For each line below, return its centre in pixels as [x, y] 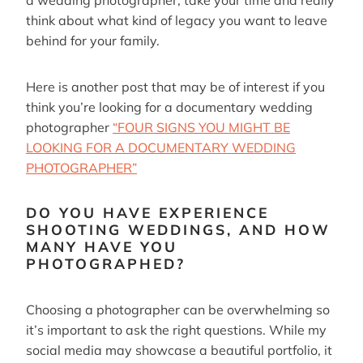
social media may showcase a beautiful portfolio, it [179, 350]
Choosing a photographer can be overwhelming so [178, 309]
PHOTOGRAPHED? [106, 264]
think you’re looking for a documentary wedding [169, 107]
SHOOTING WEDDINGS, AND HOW [178, 230]
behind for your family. [93, 41]
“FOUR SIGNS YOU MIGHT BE [201, 128]
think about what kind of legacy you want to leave [177, 21]
